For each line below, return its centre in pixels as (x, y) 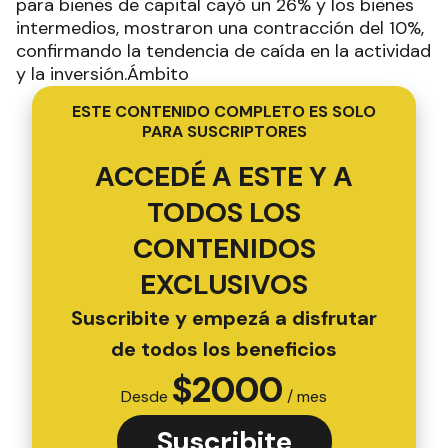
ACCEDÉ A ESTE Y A (224, 176)
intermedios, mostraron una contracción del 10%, (220, 27)
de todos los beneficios (224, 348)
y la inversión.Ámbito (102, 73)
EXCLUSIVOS (224, 284)
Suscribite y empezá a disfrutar (224, 317)
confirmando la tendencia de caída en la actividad (223, 50)
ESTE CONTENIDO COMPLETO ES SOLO (224, 111)
